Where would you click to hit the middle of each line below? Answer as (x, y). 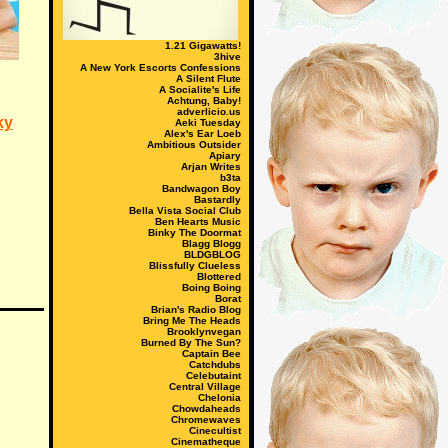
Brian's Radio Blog (195, 309)
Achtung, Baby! (203, 100)
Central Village (204, 386)
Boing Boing (211, 287)
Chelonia (219, 397)
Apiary (224, 155)
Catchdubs (214, 364)
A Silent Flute (208, 78)
